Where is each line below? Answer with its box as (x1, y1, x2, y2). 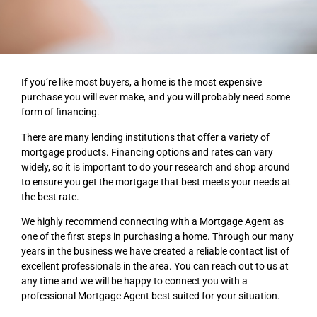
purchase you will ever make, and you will (21, 91, 202, 103)
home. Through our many (183, 231, 294, 243)
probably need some (202, 91, 290, 103)
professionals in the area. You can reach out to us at (62, 260, 289, 272)
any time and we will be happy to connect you (21, 275, 221, 287)
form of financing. (21, 106, 100, 118)
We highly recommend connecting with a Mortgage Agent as (21, 216, 284, 228)
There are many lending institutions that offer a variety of (21, 131, 270, 143)
